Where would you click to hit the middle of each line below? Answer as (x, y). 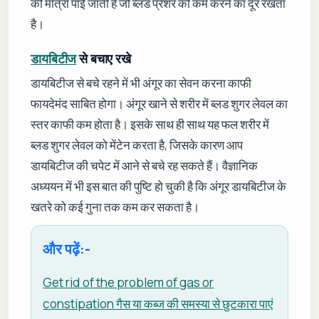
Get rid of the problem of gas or (129, 282)
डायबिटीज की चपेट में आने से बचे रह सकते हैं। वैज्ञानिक (145, 165)
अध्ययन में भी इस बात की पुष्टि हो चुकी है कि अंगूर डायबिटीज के (159, 186)
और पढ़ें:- (67, 249)
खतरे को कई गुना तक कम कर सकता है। (115, 206)
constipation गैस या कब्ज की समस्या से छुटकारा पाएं (158, 303)
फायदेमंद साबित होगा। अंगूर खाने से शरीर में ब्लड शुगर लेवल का (159, 103)
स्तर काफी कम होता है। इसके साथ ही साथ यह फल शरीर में (150, 124)
